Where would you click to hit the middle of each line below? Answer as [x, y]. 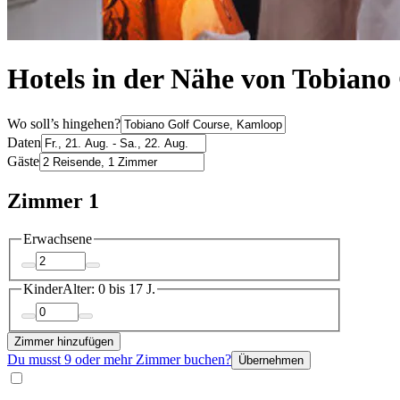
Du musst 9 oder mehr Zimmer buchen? [119, 359]
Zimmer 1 [53, 200]
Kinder [43, 289]
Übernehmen [271, 360]
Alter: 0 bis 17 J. [109, 289]
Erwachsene [58, 238]
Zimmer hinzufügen [64, 341]
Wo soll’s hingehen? [64, 123]
